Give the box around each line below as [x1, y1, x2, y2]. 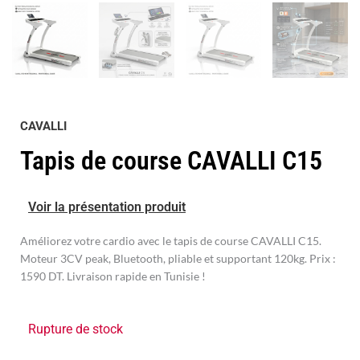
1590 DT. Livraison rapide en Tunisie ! [20, 268, 206, 283]
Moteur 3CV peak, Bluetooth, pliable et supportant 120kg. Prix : [20, 251, 336, 265]
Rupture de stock [28, 321, 123, 337]
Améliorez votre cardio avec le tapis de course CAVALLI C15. [20, 233, 321, 247]
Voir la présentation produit [28, 198, 186, 215]
